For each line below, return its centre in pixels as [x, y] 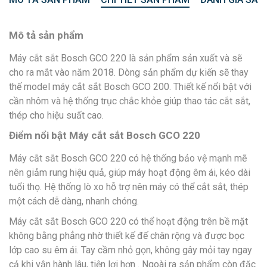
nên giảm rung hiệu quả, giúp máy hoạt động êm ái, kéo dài [130, 172]
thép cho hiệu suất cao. [56, 115]
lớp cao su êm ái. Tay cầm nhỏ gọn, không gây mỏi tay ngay [131, 250]
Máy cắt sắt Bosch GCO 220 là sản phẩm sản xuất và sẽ [125, 58]
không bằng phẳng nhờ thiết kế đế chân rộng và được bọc [127, 235]
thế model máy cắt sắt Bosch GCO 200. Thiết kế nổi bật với [130, 86]
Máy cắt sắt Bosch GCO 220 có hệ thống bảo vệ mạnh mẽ [128, 158]
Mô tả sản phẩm [46, 35]
